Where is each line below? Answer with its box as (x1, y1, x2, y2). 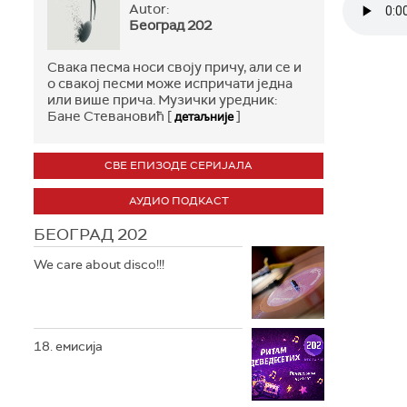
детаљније (174, 109, 233, 124)
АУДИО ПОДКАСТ (128, 194, 229, 208)
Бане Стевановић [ (47, 107, 174, 125)
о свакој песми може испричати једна (47, 74, 293, 93)
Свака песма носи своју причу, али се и (47, 58, 302, 76)
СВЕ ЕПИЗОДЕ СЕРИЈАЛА (104, 158, 253, 173)
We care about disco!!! (34, 256, 164, 273)
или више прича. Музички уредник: (47, 91, 277, 109)
